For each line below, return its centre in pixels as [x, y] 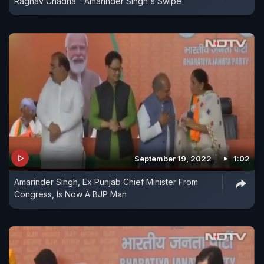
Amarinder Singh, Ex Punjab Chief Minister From [106, 182]
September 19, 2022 [173, 159]
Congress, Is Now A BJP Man [70, 194]
